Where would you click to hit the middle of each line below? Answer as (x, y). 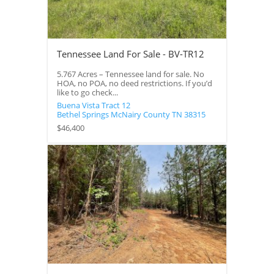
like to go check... (87, 92)
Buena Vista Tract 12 (93, 106)
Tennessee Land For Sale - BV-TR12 (130, 54)
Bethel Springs (83, 115)
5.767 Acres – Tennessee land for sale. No (130, 74)
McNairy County (140, 115)
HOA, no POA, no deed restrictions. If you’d (134, 83)
